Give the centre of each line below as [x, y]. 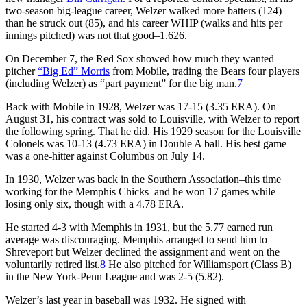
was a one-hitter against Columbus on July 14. [105, 156]
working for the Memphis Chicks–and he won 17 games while [140, 191]
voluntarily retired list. [53, 264]
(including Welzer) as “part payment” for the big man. [121, 83]
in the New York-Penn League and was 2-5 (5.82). [115, 276]
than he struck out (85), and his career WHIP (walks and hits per [144, 23]
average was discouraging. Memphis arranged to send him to [136, 239]
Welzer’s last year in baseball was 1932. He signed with [126, 299]
